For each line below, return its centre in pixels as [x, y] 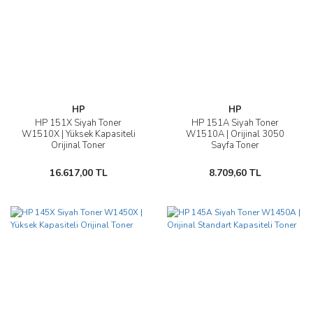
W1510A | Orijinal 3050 [235, 134]
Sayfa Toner [235, 145]
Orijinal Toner [78, 145]
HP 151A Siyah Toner [235, 123]
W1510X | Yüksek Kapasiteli [78, 134]
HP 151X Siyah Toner [78, 123]
